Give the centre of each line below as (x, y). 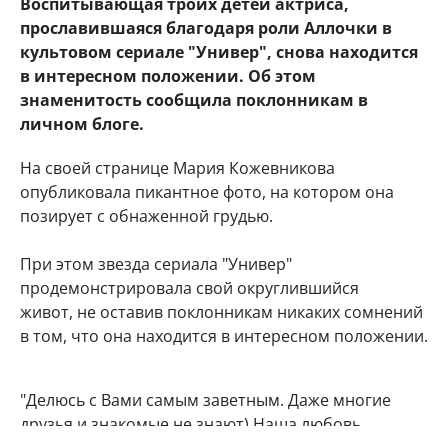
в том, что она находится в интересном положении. (224, 336)
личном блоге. (82, 124)
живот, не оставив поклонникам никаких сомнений (221, 312)
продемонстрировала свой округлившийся (189, 288)
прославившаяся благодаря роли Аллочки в (206, 28)
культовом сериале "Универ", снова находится (219, 52)
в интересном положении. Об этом (168, 76)
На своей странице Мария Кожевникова (177, 168)
